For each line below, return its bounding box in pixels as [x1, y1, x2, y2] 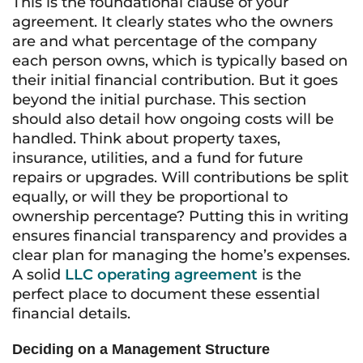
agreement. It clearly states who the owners [12, 13, 333, 31]
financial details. [12, 305, 130, 322]
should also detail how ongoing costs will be [12, 110, 334, 128]
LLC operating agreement [65, 266, 258, 284]
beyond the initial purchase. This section [12, 91, 306, 109]
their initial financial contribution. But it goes [12, 71, 338, 89]
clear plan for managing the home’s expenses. [12, 246, 350, 264]
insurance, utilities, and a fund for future [12, 149, 303, 167]
